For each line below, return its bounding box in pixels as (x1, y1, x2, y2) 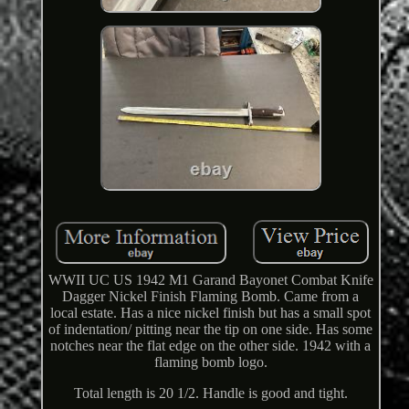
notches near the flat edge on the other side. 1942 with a (50, 338, 372, 354)
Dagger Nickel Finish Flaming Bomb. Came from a (62, 288, 360, 305)
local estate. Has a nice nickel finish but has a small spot (50, 305, 372, 321)
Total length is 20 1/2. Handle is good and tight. (73, 385, 348, 402)
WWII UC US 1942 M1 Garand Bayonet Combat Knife (47, 272, 373, 288)
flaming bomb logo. (153, 354, 267, 371)
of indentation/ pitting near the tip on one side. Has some (48, 321, 373, 338)
